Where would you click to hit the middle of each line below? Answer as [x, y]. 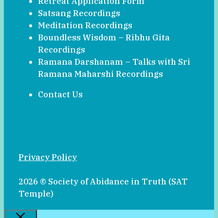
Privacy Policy [48, 157]
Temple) [36, 193]
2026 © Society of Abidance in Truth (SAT [103, 181]
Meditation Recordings [85, 26]
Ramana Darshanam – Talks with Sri [114, 62]
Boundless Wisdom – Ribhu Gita [104, 38]
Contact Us [60, 94]
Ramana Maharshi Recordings [100, 74]
